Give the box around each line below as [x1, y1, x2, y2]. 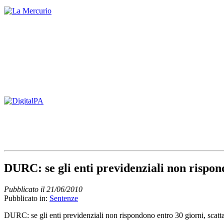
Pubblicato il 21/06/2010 [4, 184, 82, 193]
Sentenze [49, 193, 78, 202]
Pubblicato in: [4, 193, 49, 202]
